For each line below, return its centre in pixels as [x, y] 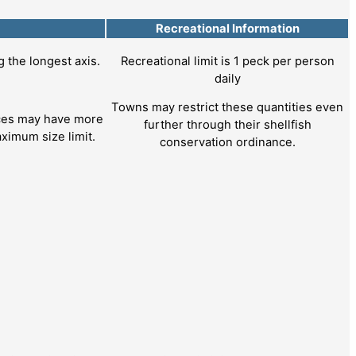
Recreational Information [227, 28]
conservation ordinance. [227, 143]
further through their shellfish [227, 125]
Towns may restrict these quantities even [227, 108]
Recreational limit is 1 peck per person [227, 61]
